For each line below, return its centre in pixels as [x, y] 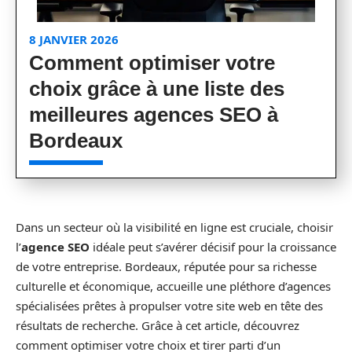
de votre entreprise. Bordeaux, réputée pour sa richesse [166, 266]
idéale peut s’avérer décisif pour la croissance [213, 247]
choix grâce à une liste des [157, 89]
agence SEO [55, 247]
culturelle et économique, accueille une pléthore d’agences [173, 286]
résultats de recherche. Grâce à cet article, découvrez [158, 325]
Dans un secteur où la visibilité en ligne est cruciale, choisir [174, 227]
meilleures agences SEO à [154, 115]
